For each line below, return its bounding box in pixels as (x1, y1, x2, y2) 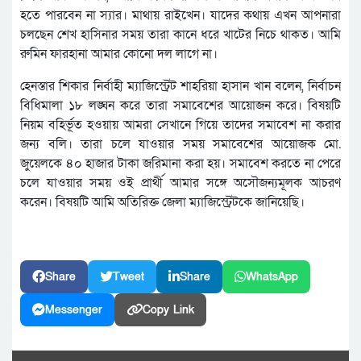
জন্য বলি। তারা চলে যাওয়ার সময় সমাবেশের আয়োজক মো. (20, 135, 341, 153)
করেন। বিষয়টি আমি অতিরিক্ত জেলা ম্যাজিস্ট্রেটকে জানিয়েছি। (20, 193, 305, 211)
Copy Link (143, 301, 194, 317)
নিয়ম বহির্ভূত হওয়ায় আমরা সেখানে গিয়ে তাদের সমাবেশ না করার (20, 115, 341, 134)
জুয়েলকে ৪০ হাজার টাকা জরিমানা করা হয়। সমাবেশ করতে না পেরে (20, 154, 341, 172)
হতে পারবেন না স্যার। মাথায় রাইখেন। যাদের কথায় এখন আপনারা (20, 6, 341, 24)
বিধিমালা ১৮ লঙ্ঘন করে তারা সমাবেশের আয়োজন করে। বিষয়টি (20, 96, 341, 114)
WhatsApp (246, 268, 298, 284)
